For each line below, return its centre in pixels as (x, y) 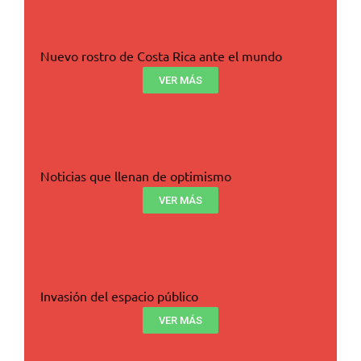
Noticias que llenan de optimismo (136, 175)
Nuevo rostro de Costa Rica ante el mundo (161, 55)
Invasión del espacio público (119, 295)
